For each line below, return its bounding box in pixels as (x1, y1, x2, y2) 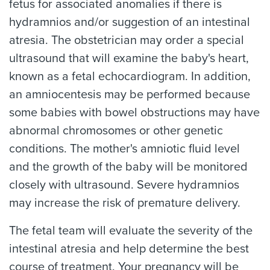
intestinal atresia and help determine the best (9, 242, 249, 256)
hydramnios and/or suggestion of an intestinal (9, 15, 250, 30)
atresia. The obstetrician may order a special (9, 33, 244, 48)
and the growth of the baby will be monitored (9, 160, 248, 174)
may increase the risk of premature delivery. (9, 196, 240, 210)
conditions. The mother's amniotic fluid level (9, 142, 240, 156)
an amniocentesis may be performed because (9, 87, 250, 102)
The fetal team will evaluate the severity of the (9, 224, 253, 238)
